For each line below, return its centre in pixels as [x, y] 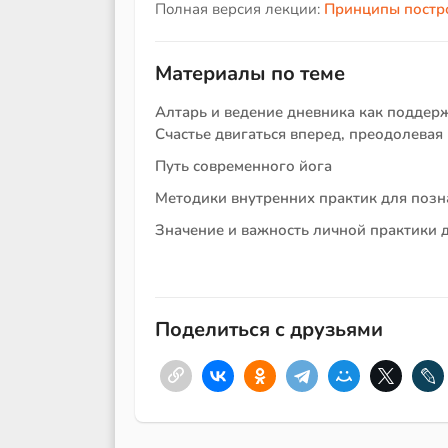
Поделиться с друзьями [269, 330]
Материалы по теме [250, 74]
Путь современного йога [243, 166]
